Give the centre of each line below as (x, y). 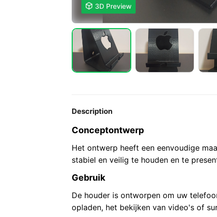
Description (92, 111)
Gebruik (88, 178)
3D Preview (113, 6)
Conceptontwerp (108, 130)
